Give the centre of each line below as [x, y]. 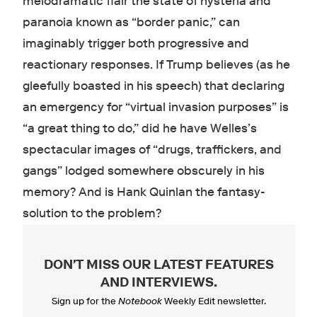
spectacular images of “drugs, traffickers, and [152, 150]
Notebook [140, 301]
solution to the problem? [92, 213]
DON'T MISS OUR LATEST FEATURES [158, 265]
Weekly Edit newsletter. [214, 301]
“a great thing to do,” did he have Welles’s [139, 128]
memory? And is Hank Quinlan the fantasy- [144, 192]
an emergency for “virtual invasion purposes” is [155, 107]
